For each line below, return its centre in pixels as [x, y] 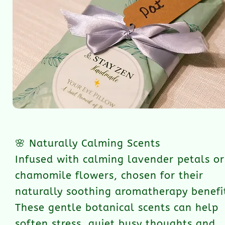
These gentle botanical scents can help [117, 208]
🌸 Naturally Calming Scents [88, 143]
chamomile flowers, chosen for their [109, 176]
